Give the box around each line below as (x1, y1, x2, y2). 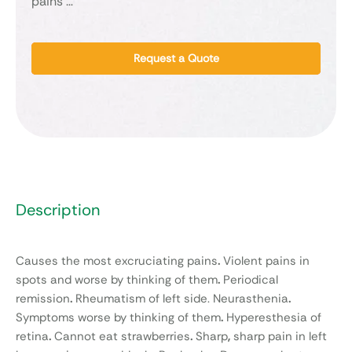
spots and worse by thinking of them (16, 272, 218, 288)
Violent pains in (220, 253, 310, 269)
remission (16, 291, 70, 307)
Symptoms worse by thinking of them (16, 310, 221, 326)
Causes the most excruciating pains (16, 253, 218, 269)
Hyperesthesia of (223, 310, 321, 326)
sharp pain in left (230, 328, 327, 345)
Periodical (220, 272, 278, 288)
